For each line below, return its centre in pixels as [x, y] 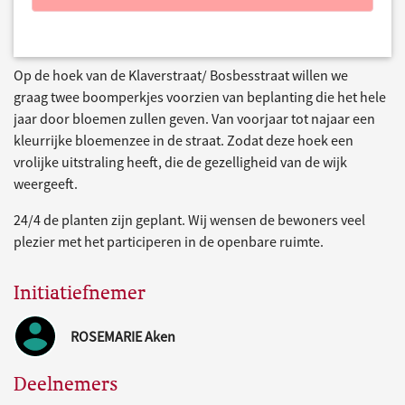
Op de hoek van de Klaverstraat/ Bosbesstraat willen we [181, 75]
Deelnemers [66, 384]
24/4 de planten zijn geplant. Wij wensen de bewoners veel [189, 220]
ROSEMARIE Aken [123, 337]
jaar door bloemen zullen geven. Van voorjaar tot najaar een [194, 119]
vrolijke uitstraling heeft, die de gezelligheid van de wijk [180, 162]
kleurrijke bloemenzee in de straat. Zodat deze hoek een [184, 141]
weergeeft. [46, 184]
